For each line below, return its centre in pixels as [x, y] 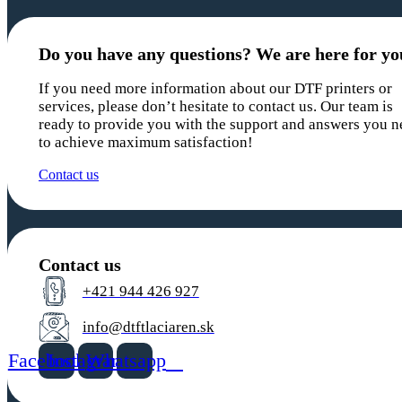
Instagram [87, 360]
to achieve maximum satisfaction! [146, 142]
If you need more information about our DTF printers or [215, 88]
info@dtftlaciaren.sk [148, 327]
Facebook [46, 360]
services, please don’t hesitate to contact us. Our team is [216, 106]
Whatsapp [126, 360]
